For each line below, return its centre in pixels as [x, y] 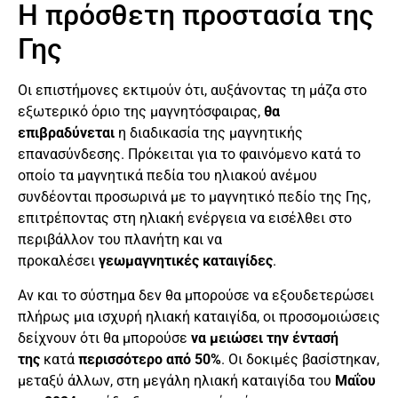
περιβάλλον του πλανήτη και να [120, 240]
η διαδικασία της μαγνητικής [211, 133]
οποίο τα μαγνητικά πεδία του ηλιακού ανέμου [167, 176]
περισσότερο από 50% [150, 359]
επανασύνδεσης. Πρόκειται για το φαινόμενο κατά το [189, 155]
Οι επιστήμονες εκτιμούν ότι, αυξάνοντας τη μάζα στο [192, 91]
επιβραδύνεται [68, 133]
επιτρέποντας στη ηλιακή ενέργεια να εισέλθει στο [185, 219]
